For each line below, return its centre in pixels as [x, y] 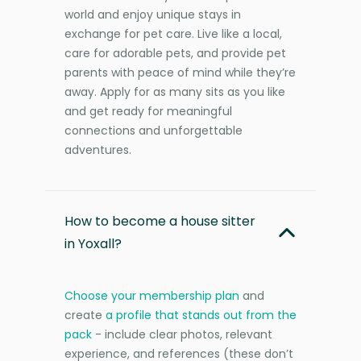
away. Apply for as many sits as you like [175, 91]
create [85, 315]
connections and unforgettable [154, 130]
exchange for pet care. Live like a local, [173, 33]
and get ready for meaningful [148, 111]
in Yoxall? [93, 243]
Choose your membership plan [152, 295]
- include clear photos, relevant [182, 334]
